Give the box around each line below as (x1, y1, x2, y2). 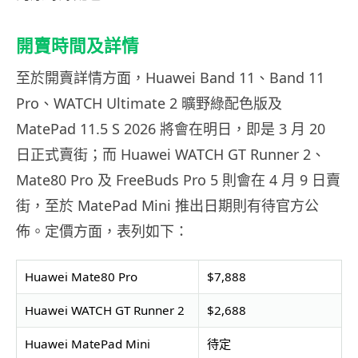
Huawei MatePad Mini (24, 335, 150, 352)
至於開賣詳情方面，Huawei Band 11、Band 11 (16, 67, 324, 87)
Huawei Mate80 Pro (24, 268, 137, 284)
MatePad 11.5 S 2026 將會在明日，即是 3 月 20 (16, 118, 325, 138)
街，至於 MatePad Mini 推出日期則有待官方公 (16, 195, 319, 215)
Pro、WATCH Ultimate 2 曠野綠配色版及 (16, 93, 282, 113)
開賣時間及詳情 (16, 34, 139, 56)
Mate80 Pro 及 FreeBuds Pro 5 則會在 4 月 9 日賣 (16, 169, 340, 189)
